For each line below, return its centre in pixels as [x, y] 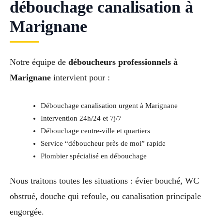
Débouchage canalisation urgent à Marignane [109, 105]
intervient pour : [80, 78]
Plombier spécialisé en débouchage [93, 156]
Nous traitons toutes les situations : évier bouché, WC [104, 180]
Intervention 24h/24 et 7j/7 [81, 118]
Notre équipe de [39, 62]
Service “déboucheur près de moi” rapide [103, 143]
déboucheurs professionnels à [123, 62]
